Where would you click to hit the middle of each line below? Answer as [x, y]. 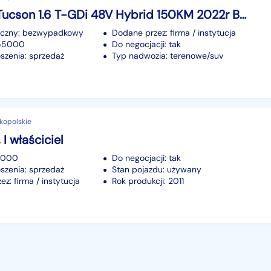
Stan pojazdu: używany [157, 169]
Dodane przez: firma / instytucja [174, 32]
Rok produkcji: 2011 [148, 181]
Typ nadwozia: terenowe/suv [168, 55]
